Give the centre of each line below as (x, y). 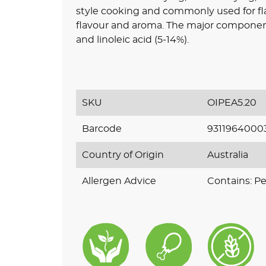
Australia (228, 155)
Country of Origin (123, 155)
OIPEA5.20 (232, 102)
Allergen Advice (119, 181)
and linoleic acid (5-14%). (132, 39)
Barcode (102, 129)
